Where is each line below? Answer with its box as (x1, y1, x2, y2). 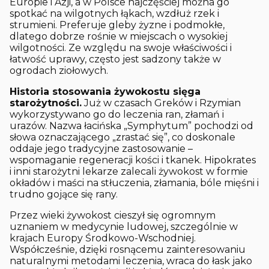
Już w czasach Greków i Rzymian (82, 97, 241, 109)
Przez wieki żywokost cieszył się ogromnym (10, 210, 216, 222)
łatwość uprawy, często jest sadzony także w (10, 53, 221, 65)
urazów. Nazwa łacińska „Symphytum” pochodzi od (10, 120, 253, 132)
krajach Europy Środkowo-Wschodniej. (10, 232, 196, 244)
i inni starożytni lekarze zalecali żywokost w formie (10, 166, 248, 178)
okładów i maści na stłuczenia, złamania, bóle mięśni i (10, 177, 259, 189)
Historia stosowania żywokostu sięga (10, 86, 201, 98)
